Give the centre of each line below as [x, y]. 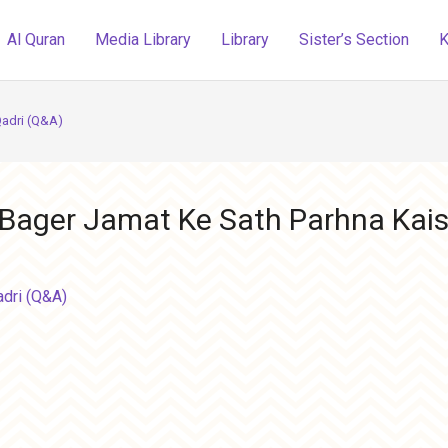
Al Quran [36, 39]
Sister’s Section [354, 39]
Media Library [143, 39]
